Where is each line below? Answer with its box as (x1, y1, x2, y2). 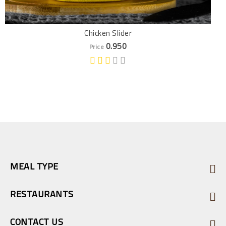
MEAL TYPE (10, 158, 59, 175)
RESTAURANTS (10, 186, 74, 202)
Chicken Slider (84, 26, 132, 40)
